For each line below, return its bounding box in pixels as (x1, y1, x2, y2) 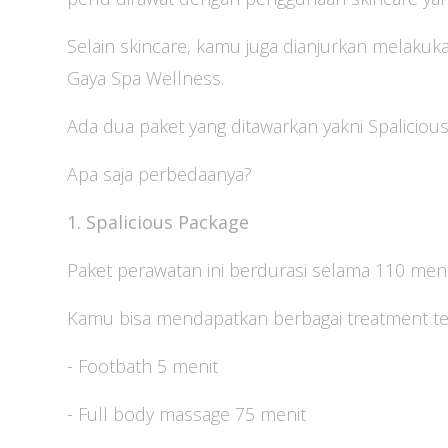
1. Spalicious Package (67, 210, 249, 235)
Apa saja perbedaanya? (67, 162, 252, 187)
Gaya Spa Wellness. (67, 66, 224, 91)
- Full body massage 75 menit (67, 402, 306, 427)
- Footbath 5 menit (67, 354, 218, 379)
